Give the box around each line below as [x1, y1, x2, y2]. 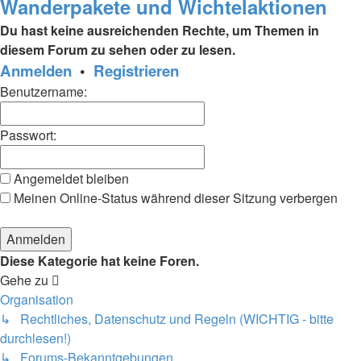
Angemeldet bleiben [10, 169, 129, 188]
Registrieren [93, 60, 179, 81]
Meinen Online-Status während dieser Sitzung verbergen [10, 189, 338, 207]
